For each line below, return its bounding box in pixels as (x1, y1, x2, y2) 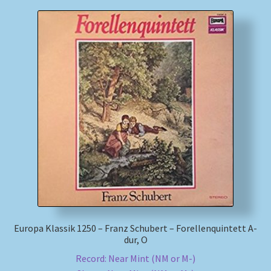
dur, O (123, 233, 148, 246)
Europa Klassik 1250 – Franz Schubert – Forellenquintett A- (14, 222, 257, 235)
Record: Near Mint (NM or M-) (76, 252, 195, 264)
